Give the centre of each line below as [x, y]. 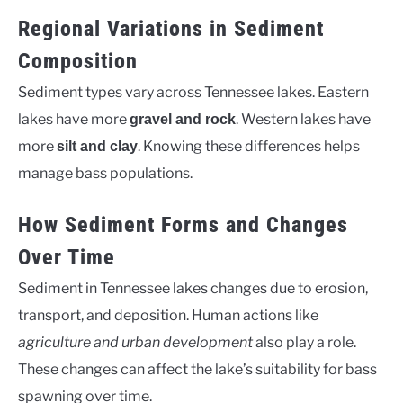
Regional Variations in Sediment [171, 29]
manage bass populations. [105, 174]
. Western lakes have [303, 120]
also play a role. [304, 343]
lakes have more [74, 120]
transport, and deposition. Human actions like [168, 316]
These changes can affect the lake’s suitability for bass [197, 370]
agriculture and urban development [135, 343]
